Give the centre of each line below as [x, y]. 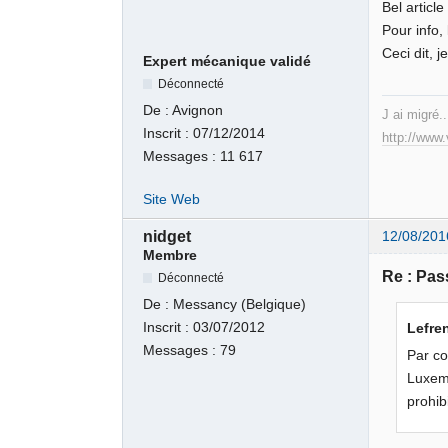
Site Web [172, 200]
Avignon [198, 110]
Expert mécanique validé [227, 61]
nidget [167, 236]
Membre [170, 255]
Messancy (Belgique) [240, 305]
